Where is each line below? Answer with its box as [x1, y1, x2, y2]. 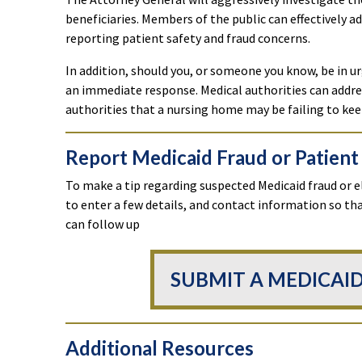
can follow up [65, 216, 140, 233]
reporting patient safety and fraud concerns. [65, 30, 310, 47]
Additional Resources [65, 336, 254, 360]
